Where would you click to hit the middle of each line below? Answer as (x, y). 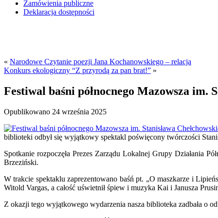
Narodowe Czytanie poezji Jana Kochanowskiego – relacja (100, 62)
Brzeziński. (21, 162)
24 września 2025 (79, 111)
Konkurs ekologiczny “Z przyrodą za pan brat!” (77, 70)
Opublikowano (27, 111)
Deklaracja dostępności (59, 12)
